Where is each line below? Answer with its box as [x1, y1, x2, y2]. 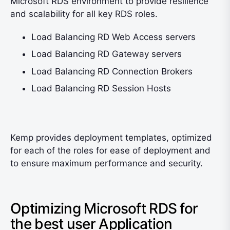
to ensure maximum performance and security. [10, 158, 203, 168]
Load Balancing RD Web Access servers [31, 31, 196, 42]
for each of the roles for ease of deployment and [10, 145, 210, 156]
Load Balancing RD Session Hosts [31, 83, 171, 94]
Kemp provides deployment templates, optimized [10, 132, 212, 143]
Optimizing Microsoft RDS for [10, 199, 198, 217]
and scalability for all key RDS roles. [10, 8, 158, 19]
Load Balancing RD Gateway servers [31, 49, 182, 60]
